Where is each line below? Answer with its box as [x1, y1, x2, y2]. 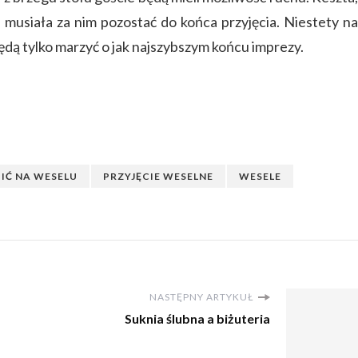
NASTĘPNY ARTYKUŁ [149, 291, 254, 304]
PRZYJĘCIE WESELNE [103, 170, 213, 183]
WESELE [239, 170, 281, 183]
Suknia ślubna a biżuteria [125, 311, 270, 327]
